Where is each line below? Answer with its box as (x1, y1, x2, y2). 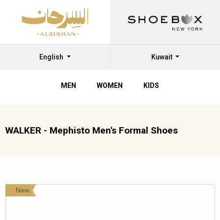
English (39, 53, 65, 61)
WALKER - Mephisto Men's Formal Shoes (5, 125, 178, 136)
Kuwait (151, 53, 174, 61)
